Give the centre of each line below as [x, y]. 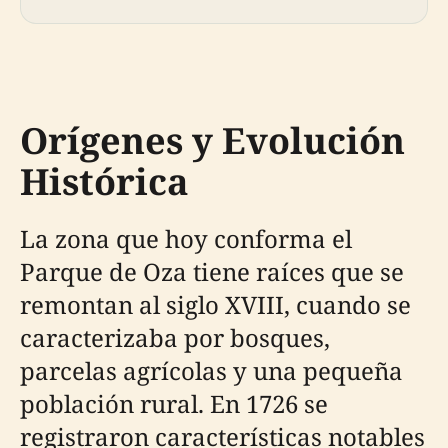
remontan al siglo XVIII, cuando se [215, 304]
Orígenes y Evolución [212, 140]
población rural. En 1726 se [174, 403]
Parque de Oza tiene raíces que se [212, 271]
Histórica [104, 181]
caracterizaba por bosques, [175, 337]
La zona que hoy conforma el [186, 238]
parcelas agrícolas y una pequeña [211, 370]
